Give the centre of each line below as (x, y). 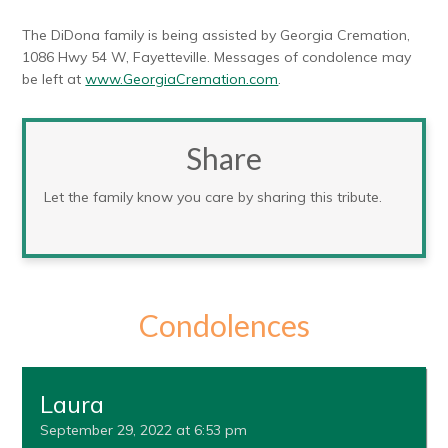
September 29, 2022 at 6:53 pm (144, 430)
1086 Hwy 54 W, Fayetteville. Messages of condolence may (217, 57)
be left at (54, 79)
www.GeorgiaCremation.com (182, 79)
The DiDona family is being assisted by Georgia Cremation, (216, 35)
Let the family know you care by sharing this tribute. (213, 197)
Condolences (224, 325)
